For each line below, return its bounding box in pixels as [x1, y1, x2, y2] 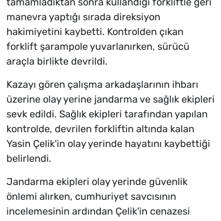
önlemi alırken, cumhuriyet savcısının [6, 190, 176, 203]
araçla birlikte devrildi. [6, 55, 108, 68]
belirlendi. [6, 152, 51, 165]
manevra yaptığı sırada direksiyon [6, 11, 160, 23]
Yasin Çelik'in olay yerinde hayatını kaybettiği [6, 138, 210, 150]
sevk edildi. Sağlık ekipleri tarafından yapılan [6, 108, 208, 120]
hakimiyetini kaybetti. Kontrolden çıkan [6, 26, 184, 38]
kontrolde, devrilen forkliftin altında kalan [6, 123, 194, 135]
